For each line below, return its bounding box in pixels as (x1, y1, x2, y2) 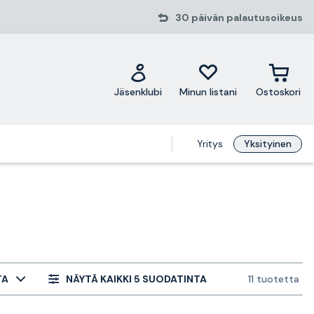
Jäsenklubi (114, 85, 163, 98)
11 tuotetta (248, 273, 299, 285)
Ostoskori (256, 85, 301, 98)
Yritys (197, 137, 224, 150)
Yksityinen (244, 137, 292, 150)
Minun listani (179, 85, 238, 98)
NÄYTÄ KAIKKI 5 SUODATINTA (66, 272, 207, 285)
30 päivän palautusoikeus (175, 11, 303, 24)
